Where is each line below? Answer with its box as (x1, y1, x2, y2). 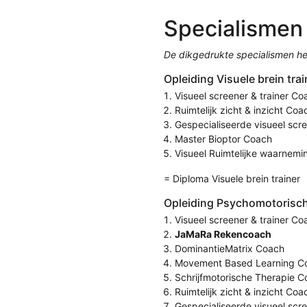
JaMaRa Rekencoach (175, 228, 271, 240)
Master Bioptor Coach (175, 133, 272, 145)
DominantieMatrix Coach (175, 243, 284, 254)
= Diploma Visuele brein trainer (164, 173, 300, 184)
